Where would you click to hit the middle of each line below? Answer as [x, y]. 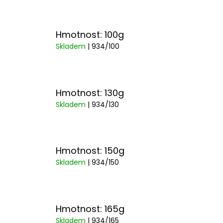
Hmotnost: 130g [90, 93]
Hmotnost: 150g [90, 151]
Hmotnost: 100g [90, 35]
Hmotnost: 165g [90, 209]
